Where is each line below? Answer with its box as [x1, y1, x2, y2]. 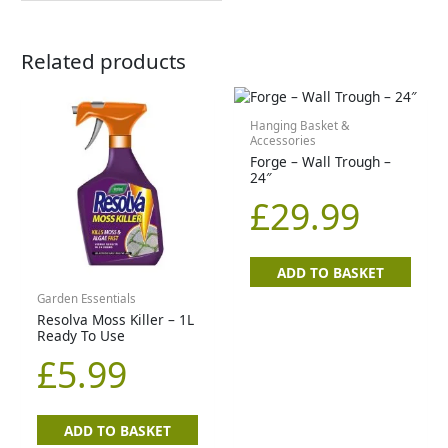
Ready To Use [37, 326, 126, 346]
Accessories [250, 133, 317, 149]
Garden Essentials [37, 291, 137, 307]
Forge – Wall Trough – [250, 152, 392, 172]
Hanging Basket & [250, 118, 351, 134]
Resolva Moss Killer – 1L [37, 310, 195, 330]
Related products [21, 47, 187, 76]
